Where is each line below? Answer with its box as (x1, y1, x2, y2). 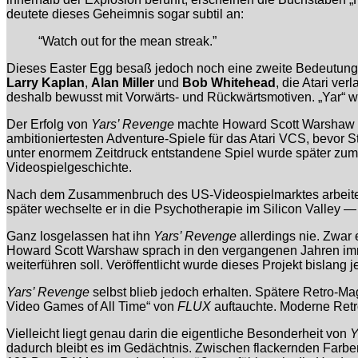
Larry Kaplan (6, 76, 85, 90)
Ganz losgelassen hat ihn (6, 229, 153, 244)
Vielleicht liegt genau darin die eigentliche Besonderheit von (6, 327, 350, 341)
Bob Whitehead (182, 76, 276, 90)
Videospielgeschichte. (6, 161, 132, 175)
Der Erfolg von (6, 117, 91, 132)
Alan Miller (91, 76, 154, 90)
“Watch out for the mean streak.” (38, 34, 217, 49)
